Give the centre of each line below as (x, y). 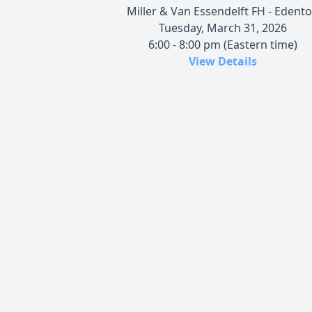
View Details (223, 61)
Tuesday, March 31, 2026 (223, 28)
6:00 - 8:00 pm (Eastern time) (223, 44)
